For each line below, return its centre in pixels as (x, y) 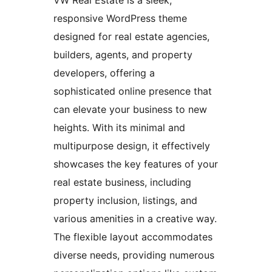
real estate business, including (122, 182)
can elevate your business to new (130, 110)
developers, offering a (104, 73)
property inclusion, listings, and (125, 201)
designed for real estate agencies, (131, 37)
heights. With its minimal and (119, 128)
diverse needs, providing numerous (134, 255)
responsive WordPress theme (120, 19)
